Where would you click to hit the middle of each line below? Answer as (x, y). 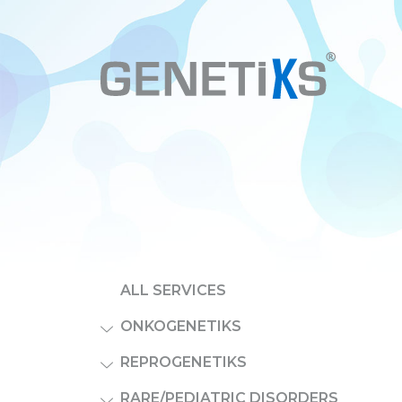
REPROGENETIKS (184, 362)
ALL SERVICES (173, 290)
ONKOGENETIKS (181, 326)
